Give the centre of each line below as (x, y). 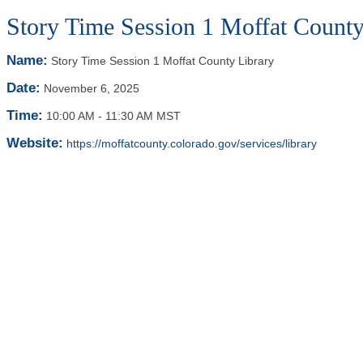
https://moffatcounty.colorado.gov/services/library (192, 143)
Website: (35, 143)
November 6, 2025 (92, 88)
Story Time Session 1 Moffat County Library (162, 61)
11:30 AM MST (143, 116)
